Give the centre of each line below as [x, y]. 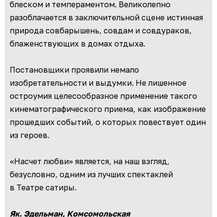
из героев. [30, 135]
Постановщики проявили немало [74, 70]
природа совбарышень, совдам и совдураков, [101, 31]
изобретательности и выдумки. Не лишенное [98, 83]
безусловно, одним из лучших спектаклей [91, 175]
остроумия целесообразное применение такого [103, 96]
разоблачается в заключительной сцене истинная [106, 18]
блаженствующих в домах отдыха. [77, 44]
